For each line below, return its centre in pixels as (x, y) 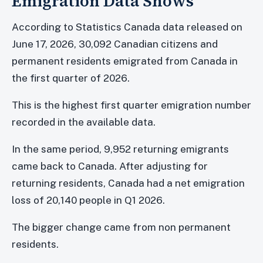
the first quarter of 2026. (71, 78)
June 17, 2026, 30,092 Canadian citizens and (115, 44)
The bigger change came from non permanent (121, 227)
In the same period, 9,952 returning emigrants (120, 149)
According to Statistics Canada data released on (127, 27)
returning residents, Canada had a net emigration (128, 183)
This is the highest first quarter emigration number (131, 105)
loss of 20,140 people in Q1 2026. (88, 200)
